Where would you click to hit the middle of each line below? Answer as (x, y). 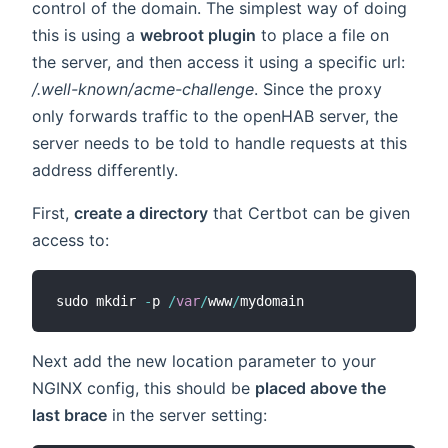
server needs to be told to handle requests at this (219, 142)
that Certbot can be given (309, 212)
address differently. (105, 169)
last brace (69, 414)
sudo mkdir (100, 300)
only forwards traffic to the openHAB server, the (215, 115)
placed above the (320, 387)
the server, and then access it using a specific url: (218, 61)
